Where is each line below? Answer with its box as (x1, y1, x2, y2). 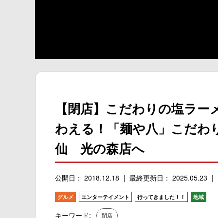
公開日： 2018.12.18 (55, 172, 119, 182)
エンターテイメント (81, 193, 129, 201)
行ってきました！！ (137, 193, 185, 201)
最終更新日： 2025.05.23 (129, 172, 207, 182)
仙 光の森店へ (55, 139, 145, 158)
